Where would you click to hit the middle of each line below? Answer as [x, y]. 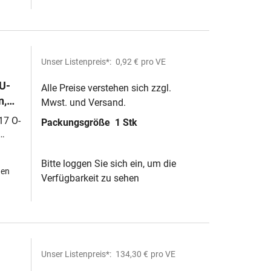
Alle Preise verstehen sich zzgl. [106, 88]
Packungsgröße [77, 122]
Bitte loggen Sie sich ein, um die [109, 164]
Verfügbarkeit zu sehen [90, 178]
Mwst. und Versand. [83, 103]
